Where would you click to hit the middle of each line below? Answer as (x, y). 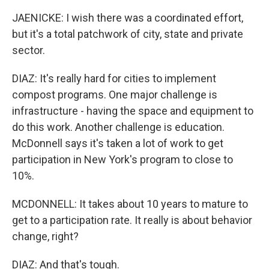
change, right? (45, 236)
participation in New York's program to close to (122, 159)
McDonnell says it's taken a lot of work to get (118, 143)
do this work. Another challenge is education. (118, 127)
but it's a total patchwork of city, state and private (128, 34)
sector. (29, 50)
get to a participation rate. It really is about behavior (132, 220)
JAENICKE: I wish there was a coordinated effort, (128, 18)
